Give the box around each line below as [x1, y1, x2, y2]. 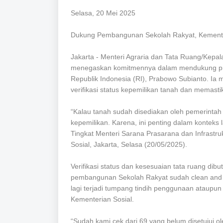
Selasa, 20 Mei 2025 [71, 9, 135, 17]
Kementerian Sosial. [71, 195, 134, 204]
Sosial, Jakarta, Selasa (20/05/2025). [71, 140, 187, 149]
